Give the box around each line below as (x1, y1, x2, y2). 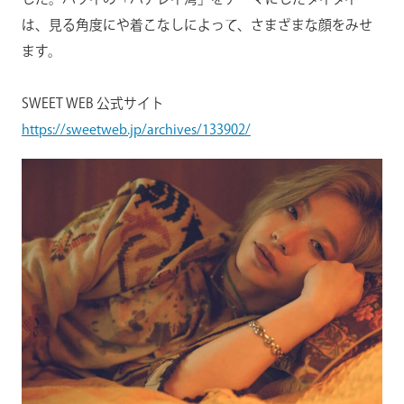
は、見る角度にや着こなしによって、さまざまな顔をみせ (21, 18, 372, 32)
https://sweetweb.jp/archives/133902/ (21, 123, 251, 137)
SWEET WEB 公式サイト (21, 96, 178, 111)
